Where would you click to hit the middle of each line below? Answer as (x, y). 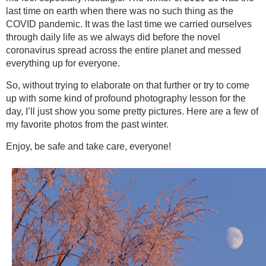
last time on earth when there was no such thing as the (120, 11)
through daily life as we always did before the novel (113, 37)
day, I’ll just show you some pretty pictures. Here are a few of (132, 111)
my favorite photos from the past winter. (87, 124)
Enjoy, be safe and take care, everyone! (88, 146)
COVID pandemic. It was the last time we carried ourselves (129, 24)
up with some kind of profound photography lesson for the (126, 98)
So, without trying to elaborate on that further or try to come (128, 85)
